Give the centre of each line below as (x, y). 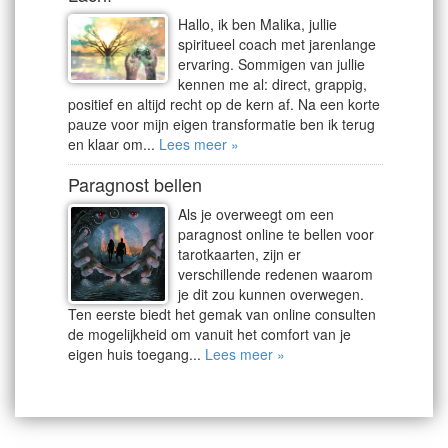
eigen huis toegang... (136, 354)
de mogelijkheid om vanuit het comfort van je (209, 334)
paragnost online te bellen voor (276, 234)
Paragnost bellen (135, 184)
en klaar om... (113, 144)
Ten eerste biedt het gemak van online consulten (222, 314)
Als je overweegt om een (256, 214)
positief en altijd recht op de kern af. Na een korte (224, 104)
